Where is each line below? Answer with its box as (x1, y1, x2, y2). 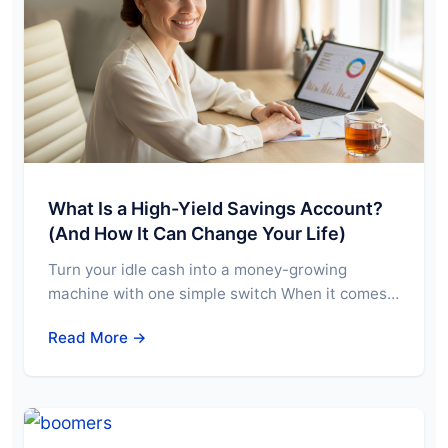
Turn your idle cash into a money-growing (48, 259, 347, 279)
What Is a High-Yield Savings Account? (48, 197, 383, 219)
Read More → (48, 327, 147, 347)
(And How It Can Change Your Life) (48, 222, 346, 244)
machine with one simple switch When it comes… (48, 283, 399, 303)
